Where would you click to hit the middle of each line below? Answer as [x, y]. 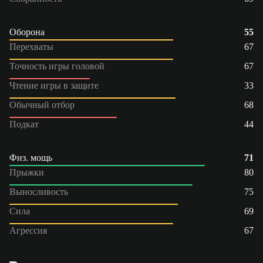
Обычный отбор [42, 104]
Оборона [27, 32]
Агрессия [28, 230]
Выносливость [39, 191]
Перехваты [31, 46]
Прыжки [27, 172]
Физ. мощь [31, 157]
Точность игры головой [57, 66]
